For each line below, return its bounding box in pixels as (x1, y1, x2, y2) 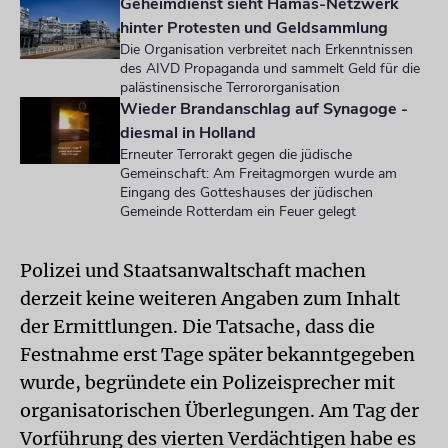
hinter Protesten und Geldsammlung (120, 17, 388, 39)
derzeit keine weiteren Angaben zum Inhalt (20, 287, 400, 310)
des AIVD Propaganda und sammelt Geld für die (120, 59, 420, 78)
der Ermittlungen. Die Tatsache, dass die (20, 315, 375, 338)
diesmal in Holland (120, 122, 256, 144)
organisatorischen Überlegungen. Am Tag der (20, 399, 419, 422)
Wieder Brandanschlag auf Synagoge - (120, 98, 408, 120)
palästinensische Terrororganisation (120, 78, 340, 97)
